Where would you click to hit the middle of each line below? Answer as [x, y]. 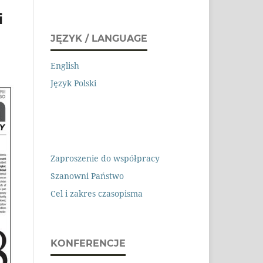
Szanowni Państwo [87, 176]
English [65, 65]
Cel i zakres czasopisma [97, 193]
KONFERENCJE [88, 243]
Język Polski [73, 83]
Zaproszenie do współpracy [105, 158]
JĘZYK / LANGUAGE [99, 38]
